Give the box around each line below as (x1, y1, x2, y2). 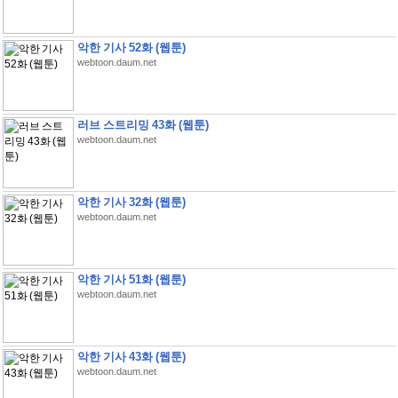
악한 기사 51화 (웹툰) (76, 273, 186, 286)
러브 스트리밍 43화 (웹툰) (76, 118, 209, 131)
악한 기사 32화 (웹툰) (76, 195, 186, 209)
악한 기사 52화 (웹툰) (76, 41, 186, 54)
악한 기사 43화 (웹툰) (76, 350, 186, 363)
